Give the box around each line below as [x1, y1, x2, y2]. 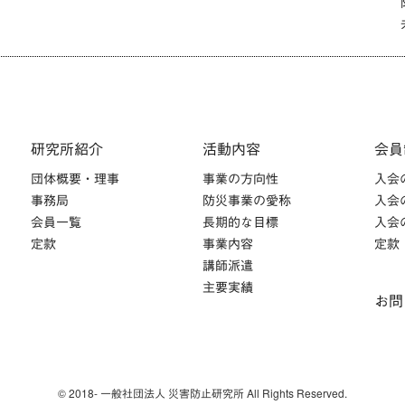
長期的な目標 [202, 212, 278, 231]
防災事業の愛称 [202, 191, 291, 209]
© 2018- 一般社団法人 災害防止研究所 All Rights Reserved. [58, 385, 347, 400]
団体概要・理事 [31, 169, 119, 187]
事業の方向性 [202, 169, 278, 187]
